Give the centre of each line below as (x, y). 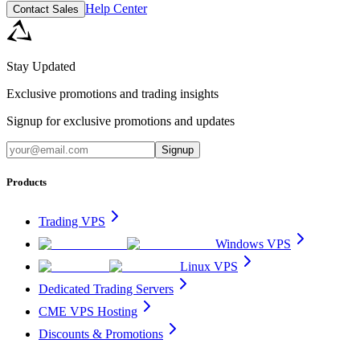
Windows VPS (253, 244)
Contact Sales (46, 10)
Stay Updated (41, 67)
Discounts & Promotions (101, 334)
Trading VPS (72, 222)
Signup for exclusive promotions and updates (121, 121)
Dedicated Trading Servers (106, 289)
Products (27, 182)
